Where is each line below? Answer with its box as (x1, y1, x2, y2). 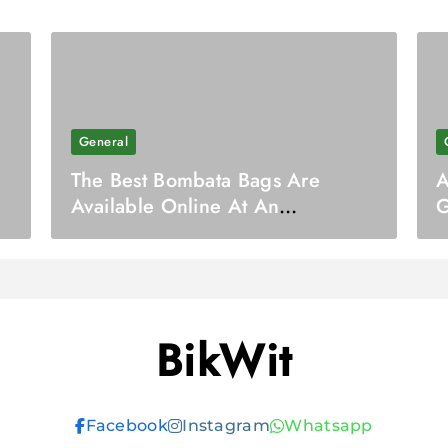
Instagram (182, 416, 270, 436)
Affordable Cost (70, 218, 214, 247)
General (78, 132, 129, 151)
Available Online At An (70, 192, 280, 221)
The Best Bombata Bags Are (70, 166, 321, 195)
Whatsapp (284, 416, 373, 436)
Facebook (85, 416, 168, 436)
